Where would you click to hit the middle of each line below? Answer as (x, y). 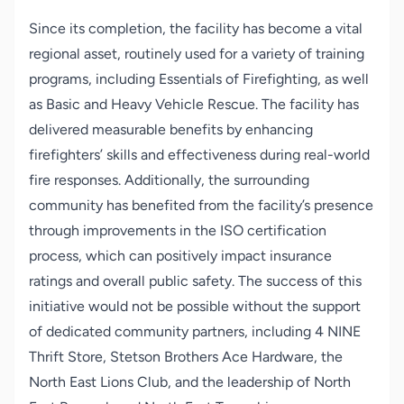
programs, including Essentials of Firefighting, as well (199, 79)
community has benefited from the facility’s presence (201, 205)
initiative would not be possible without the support (195, 306)
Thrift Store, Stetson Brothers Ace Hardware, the (186, 357)
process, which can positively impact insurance (180, 256)
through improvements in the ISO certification (178, 230)
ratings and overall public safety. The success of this (195, 281)
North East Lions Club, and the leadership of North (190, 382)
